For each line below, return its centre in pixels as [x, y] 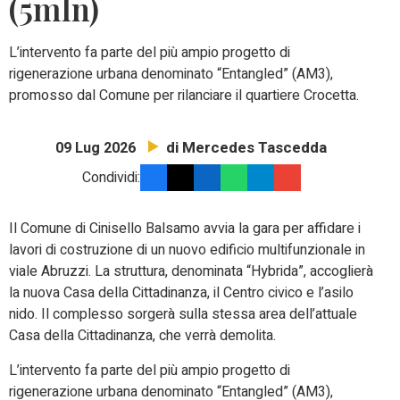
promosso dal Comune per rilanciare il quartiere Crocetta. [184, 96]
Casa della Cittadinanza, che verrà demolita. [142, 336]
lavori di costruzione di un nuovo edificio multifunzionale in [187, 250]
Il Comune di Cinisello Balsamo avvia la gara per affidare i [185, 229]
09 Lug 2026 [96, 149]
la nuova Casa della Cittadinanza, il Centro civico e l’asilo [181, 293]
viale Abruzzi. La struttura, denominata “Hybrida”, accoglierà [191, 272]
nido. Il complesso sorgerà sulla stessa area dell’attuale [183, 315]
